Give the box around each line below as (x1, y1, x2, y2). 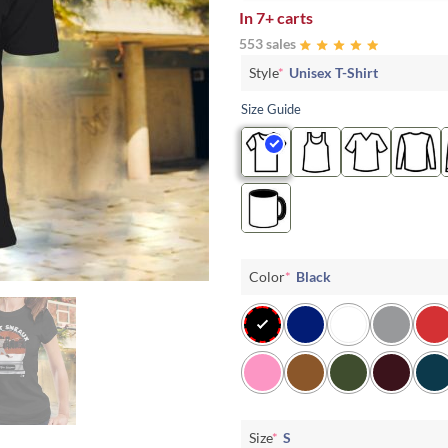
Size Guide (241, 100, 301, 117)
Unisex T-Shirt (289, 63, 378, 81)
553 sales (239, 34, 296, 52)
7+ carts (256, 7, 313, 27)
